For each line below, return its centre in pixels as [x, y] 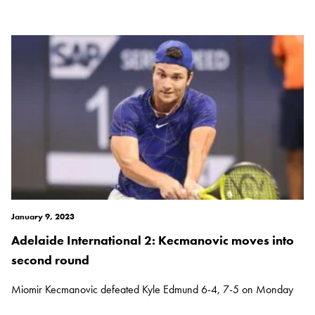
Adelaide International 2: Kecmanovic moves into [153, 240]
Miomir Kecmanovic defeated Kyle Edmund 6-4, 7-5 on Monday [152, 290]
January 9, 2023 [43, 217]
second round [50, 260]
